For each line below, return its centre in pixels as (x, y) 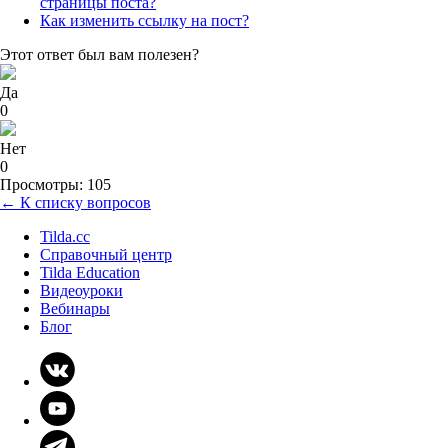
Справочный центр (106, 255)
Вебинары (75, 309)
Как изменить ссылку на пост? (144, 21)
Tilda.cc (65, 237)
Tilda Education (90, 273)
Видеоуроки (81, 291)
